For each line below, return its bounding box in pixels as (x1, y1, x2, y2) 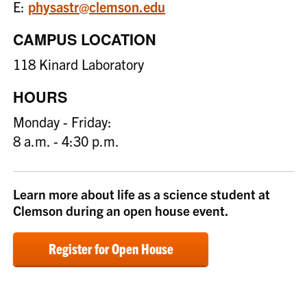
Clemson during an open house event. (13, 201, 229, 219)
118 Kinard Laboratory (13, 55, 145, 73)
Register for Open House (48, 239, 173, 257)
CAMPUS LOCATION (13, 28, 157, 50)
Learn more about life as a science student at (13, 185, 271, 202)
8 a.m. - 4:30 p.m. (13, 132, 120, 149)
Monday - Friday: (13, 112, 112, 130)
